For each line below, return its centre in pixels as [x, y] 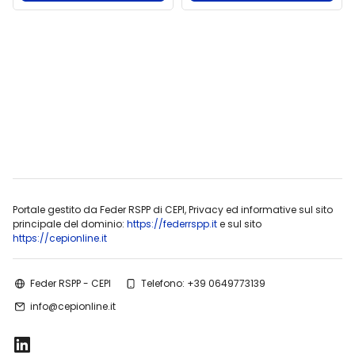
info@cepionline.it [73, 306]
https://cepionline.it [60, 238]
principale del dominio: [70, 224]
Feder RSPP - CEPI [71, 283]
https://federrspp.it [172, 224]
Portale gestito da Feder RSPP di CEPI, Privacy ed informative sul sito [173, 210]
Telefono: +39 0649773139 [203, 283]
